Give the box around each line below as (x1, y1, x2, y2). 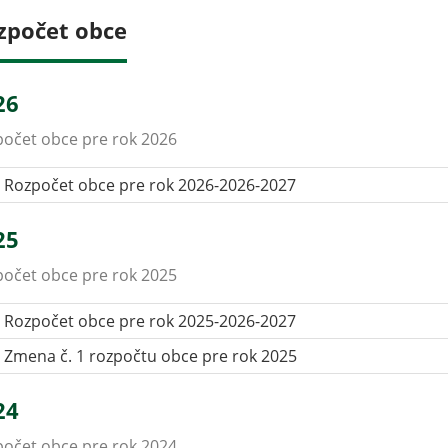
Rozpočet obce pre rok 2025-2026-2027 (4, 310, 297, 332)
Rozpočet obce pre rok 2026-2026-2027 (4, 174, 297, 196)
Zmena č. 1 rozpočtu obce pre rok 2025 (4, 345, 298, 367)
